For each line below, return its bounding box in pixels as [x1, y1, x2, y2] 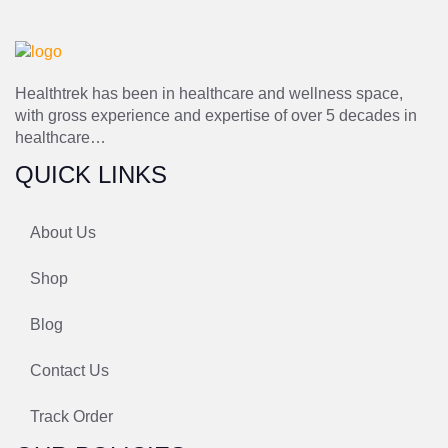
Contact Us [30, 361, 109, 379]
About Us [30, 223, 96, 241]
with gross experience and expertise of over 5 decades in [15, 106, 417, 124]
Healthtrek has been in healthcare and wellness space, [15, 84, 403, 102]
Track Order [30, 407, 113, 425]
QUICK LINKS [15, 160, 167, 188]
